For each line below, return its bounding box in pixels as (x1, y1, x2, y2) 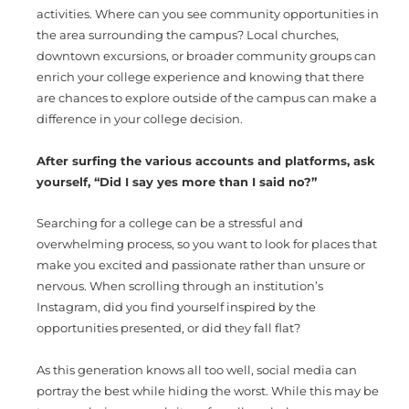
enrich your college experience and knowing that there (37, 70, 364, 85)
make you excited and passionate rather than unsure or (37, 258, 365, 273)
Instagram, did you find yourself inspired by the (37, 300, 316, 315)
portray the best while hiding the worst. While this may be (37, 383, 379, 398)
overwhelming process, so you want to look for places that (37, 237, 377, 252)
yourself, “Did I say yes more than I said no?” (37, 174, 317, 189)
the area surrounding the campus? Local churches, (37, 28, 339, 43)
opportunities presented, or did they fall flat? (37, 321, 303, 336)
